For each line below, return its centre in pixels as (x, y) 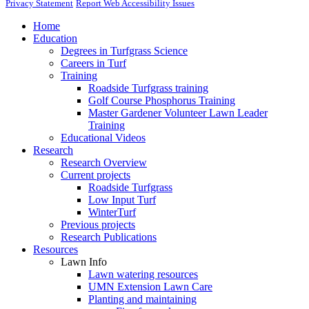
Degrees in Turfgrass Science (124, 50)
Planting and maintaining (142, 299)
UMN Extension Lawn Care (150, 286)
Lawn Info (84, 261)
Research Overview (104, 162)
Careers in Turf (93, 63)
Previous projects (98, 224)
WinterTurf (112, 212)
